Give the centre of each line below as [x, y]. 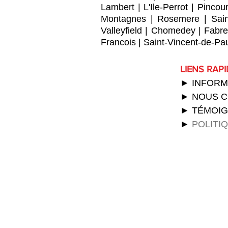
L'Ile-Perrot [166, 7]
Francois [118, 42]
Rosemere [179, 19]
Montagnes [123, 19]
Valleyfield [121, 31]
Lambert [118, 7]
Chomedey [173, 31]
